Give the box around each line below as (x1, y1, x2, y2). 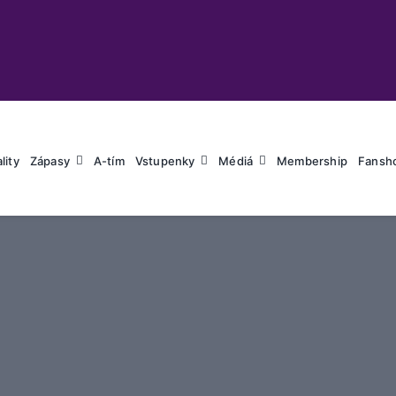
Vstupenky (134, 153, 195, 168)
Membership (276, 153, 347, 168)
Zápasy (29, 153, 71, 168)
